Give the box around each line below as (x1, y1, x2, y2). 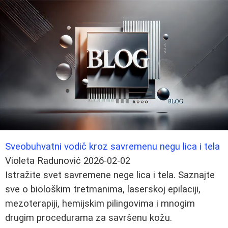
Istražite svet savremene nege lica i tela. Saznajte (5, 169, 215, 181)
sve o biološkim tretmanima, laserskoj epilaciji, (5, 183, 201, 195)
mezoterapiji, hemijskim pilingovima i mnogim (5, 197, 195, 209)
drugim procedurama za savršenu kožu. (5, 212, 172, 223)
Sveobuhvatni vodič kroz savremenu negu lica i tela (5, 140, 220, 152)
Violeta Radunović (5, 155, 81, 166)
